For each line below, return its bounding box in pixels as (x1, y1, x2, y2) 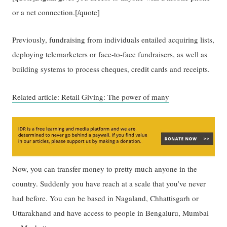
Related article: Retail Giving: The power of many (12, 91, 170, 102)
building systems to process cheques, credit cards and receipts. (12, 64, 210, 74)
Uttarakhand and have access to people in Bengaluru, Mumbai (12, 208, 209, 218)
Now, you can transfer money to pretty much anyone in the (12, 164, 198, 174)
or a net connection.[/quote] (12, 7, 100, 17)
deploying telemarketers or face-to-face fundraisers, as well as (12, 49, 208, 60)
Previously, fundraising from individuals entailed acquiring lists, (12, 34, 215, 45)
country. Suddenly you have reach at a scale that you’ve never (12, 178, 206, 189)
